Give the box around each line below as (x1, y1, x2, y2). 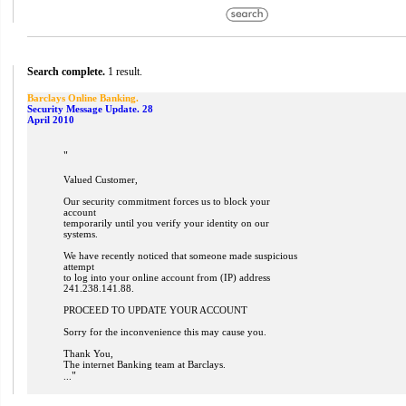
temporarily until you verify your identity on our (63, 217, 269, 228)
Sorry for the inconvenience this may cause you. (63, 326, 266, 337)
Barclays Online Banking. (27, 92, 139, 103)
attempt (63, 261, 94, 272)
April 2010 (27, 114, 74, 125)
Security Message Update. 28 (27, 103, 153, 114)
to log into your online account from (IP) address (63, 272, 270, 283)
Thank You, (63, 348, 113, 359)
